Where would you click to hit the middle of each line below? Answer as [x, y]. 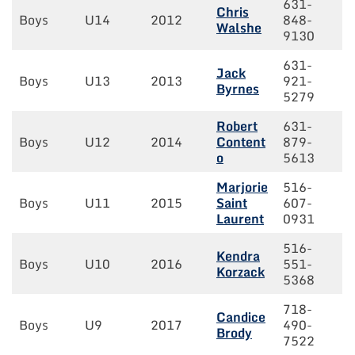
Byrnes [238, 89]
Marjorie [242, 187]
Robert [237, 126]
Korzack [240, 272]
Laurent [240, 219]
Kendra [238, 256]
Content [241, 142]
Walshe [239, 28]
